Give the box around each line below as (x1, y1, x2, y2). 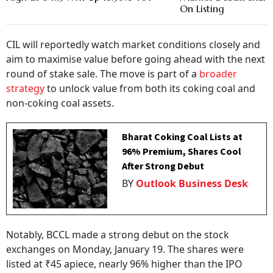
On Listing (180, 2, 225, 15)
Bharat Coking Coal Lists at (122, 130, 243, 144)
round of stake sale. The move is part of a (6, 67, 199, 81)
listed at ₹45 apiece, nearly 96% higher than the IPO (6, 257, 243, 271)
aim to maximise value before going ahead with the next (6, 52, 265, 66)
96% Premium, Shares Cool (122, 145, 242, 159)
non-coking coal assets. (6, 96, 114, 110)
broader (199, 67, 237, 81)
